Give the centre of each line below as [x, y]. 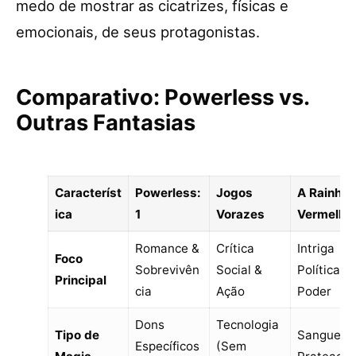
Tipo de [77, 335]
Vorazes [240, 214]
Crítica [235, 248]
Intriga [315, 248]
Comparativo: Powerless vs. [163, 97]
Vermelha [325, 214]
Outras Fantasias [106, 122]
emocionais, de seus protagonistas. [138, 31]
